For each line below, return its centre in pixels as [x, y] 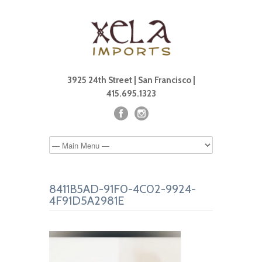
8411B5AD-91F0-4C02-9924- [123, 189]
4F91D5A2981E [87, 201]
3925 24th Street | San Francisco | [131, 80]
